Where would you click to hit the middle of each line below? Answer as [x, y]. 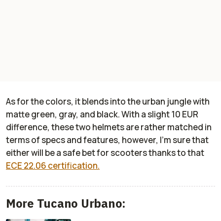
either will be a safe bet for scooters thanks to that [105, 152]
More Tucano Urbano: [66, 203]
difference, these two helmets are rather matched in [109, 127]
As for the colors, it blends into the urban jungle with [108, 101]
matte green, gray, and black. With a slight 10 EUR [102, 114]
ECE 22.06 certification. [53, 165]
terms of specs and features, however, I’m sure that [107, 140]
